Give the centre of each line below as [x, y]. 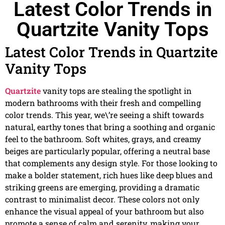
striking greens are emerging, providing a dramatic [102, 187]
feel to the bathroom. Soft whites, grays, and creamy [103, 139]
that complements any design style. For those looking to [111, 163]
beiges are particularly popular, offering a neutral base [107, 151]
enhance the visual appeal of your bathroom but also [104, 211]
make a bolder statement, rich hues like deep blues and [109, 175]
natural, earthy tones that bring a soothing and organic [110, 127]
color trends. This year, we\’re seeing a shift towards [104, 115]
